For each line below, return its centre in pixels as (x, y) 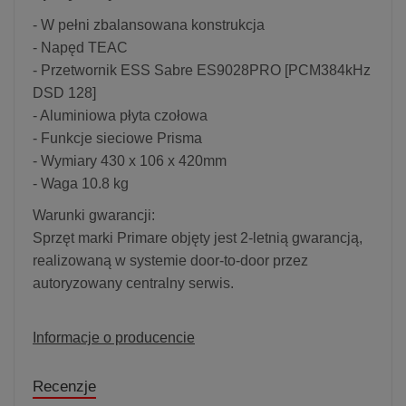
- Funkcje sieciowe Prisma (117, 138)
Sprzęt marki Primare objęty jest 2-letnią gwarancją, (198, 237)
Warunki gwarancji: (94, 215)
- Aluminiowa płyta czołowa (120, 115)
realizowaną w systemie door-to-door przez (170, 260)
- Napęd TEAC (82, 47)
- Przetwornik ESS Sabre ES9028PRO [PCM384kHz (202, 70)
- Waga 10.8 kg (81, 183)
